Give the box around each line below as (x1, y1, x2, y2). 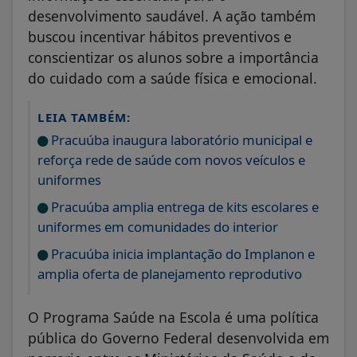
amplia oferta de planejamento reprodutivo (37, 265, 302, 284)
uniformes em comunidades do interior (37, 218, 278, 237)
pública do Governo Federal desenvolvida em (28, 328, 329, 348)
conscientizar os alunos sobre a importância (28, 48, 319, 68)
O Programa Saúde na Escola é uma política (28, 308, 319, 328)
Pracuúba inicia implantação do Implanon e (48, 245, 315, 264)
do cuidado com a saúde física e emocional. (28, 69, 317, 88)
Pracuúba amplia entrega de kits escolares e (48, 198, 319, 217)
